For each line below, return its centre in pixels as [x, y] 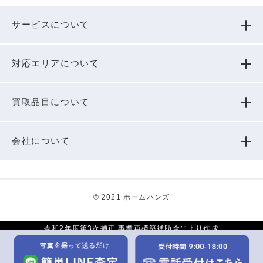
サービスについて [51, 25]
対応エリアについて [56, 63]
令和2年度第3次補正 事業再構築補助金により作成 [131, 228]
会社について [41, 141]
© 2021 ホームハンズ [131, 198]
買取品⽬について [51, 102]
